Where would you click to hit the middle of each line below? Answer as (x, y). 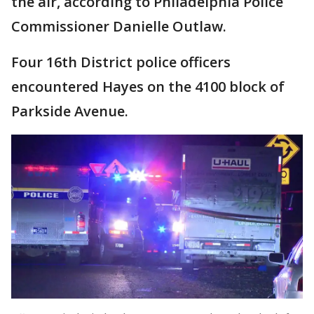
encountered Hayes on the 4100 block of (148, 86)
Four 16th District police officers (121, 62)
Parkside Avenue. (71, 111)
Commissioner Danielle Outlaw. (121, 26)
